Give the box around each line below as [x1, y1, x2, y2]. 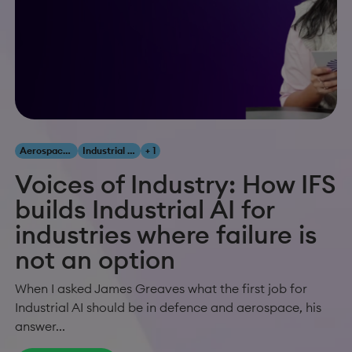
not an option [15, 244, 181, 277]
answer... [15, 318, 65, 335]
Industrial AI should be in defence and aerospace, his [15, 299, 321, 316]
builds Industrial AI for [15, 193, 274, 226]
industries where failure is [15, 218, 317, 251]
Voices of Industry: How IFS [15, 168, 335, 201]
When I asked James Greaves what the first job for [15, 280, 307, 297]
